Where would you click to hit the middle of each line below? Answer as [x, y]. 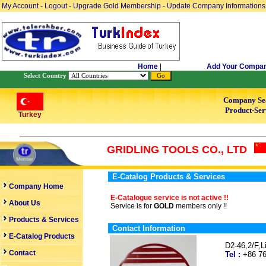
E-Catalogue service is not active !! [170, 198]
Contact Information [149, 228]
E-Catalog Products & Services [169, 177]
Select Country [45, 76]
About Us [24, 203]
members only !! [200, 206]
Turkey [30, 115]
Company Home [35, 186]
